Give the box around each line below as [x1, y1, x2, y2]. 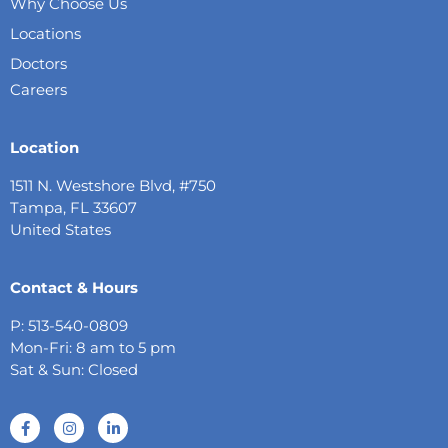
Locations [10, 24, 81, 44]
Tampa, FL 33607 [10, 198, 137, 218]
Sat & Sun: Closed [10, 360, 138, 380]
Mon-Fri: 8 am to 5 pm [10, 338, 176, 358]
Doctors [10, 54, 67, 74]
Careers [10, 80, 67, 100]
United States [10, 220, 111, 240]
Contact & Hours [10, 278, 138, 298]
